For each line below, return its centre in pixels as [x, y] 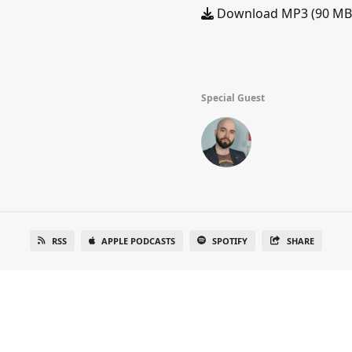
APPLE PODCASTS [139, 241]
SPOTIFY [230, 241]
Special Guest [233, 98]
